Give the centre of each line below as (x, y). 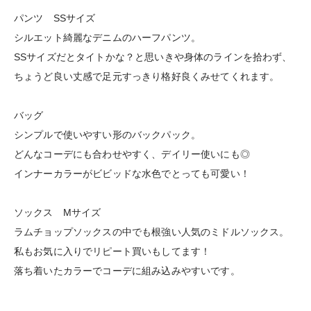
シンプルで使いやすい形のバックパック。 (108, 134)
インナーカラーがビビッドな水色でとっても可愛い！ (132, 173)
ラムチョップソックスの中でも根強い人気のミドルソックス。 (152, 232)
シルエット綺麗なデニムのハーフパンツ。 (108, 37)
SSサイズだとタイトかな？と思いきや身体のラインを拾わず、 (153, 57)
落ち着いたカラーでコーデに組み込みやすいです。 (127, 270)
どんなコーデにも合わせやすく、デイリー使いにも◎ (132, 154)
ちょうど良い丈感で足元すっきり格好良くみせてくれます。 (147, 76)
